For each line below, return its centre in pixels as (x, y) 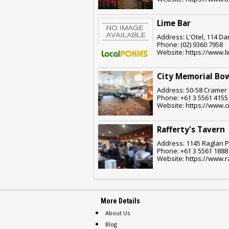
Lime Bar (174, 23)
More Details (120, 201)
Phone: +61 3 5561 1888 (192, 151)
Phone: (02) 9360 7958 (190, 44)
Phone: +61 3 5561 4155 (192, 97)
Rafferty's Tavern (191, 129)
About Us (118, 213)
